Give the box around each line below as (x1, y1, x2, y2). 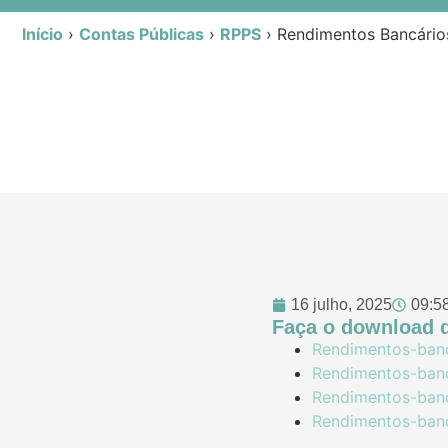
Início (22, 23, 63, 44)
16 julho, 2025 (291, 296, 392, 314)
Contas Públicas (79, 23, 204, 44)
